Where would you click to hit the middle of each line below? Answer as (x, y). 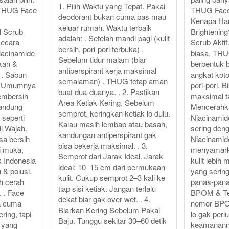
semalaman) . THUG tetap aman (113, 81)
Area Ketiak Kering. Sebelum (106, 103)
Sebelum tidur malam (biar (102, 60)
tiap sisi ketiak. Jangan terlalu (107, 189)
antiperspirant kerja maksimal (107, 71)
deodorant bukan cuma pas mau (112, 17)
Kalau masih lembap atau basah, (112, 124)
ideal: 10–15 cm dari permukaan (111, 167)
